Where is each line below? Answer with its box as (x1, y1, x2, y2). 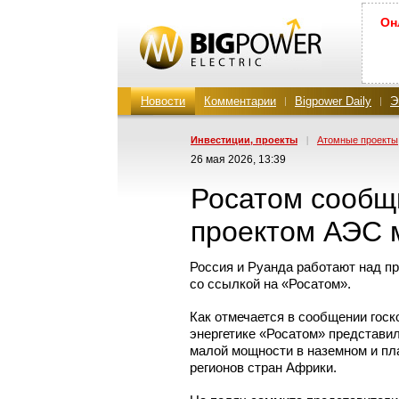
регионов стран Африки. (190, 360, 337, 375)
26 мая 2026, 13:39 (191, 153, 286, 166)
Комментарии (204, 94, 276, 108)
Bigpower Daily (295, 94, 371, 108)
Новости (141, 94, 185, 108)
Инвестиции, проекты (191, 134, 297, 145)
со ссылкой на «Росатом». (190, 276, 351, 291)
